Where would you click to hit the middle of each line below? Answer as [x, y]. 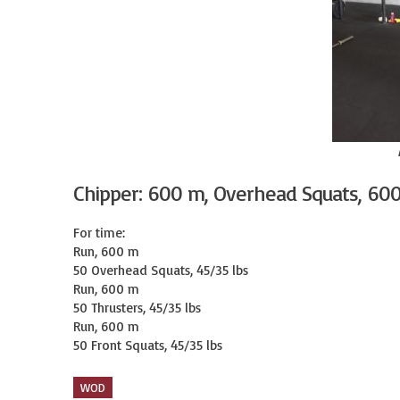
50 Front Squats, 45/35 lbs [148, 345]
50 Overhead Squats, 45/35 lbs [161, 270]
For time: [99, 233]
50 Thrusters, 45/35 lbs [137, 308]
